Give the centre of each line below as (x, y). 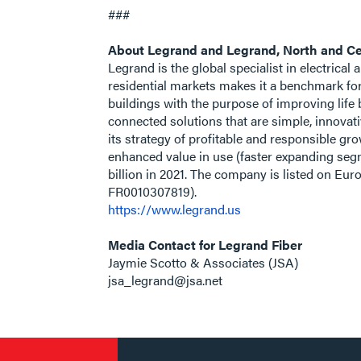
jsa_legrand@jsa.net (166, 280)
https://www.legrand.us (175, 209)
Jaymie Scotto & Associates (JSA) (203, 262)
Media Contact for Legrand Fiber (205, 245)
